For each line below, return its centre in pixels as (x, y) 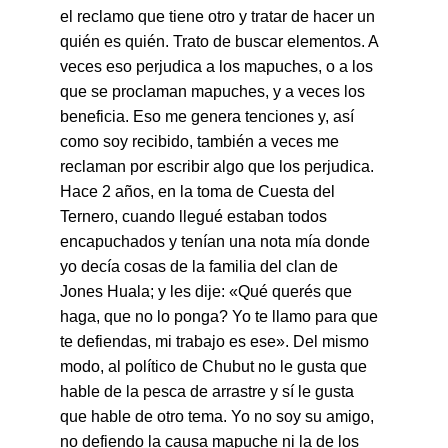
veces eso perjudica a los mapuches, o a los (218, 66)
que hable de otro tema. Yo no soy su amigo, (219, 416)
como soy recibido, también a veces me (201, 141)
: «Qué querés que (288, 291)
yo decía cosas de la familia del (173, 266)
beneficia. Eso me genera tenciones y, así (209, 116)
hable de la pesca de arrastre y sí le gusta (209, 391)
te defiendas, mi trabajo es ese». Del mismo (216, 341)
